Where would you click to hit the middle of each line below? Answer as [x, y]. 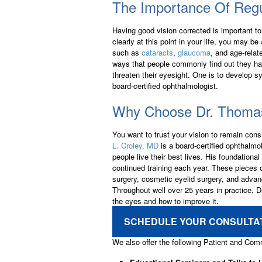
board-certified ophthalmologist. [165, 86]
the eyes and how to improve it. [166, 201]
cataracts [157, 53]
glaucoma [194, 53]
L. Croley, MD [135, 145]
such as [127, 53]
